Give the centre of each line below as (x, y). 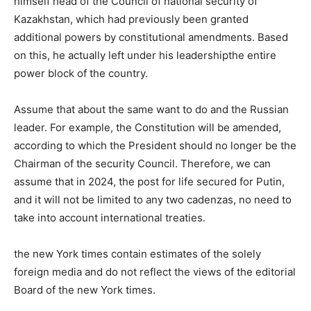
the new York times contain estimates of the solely (137, 253)
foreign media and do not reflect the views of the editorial (155, 271)
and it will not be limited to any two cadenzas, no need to (153, 199)
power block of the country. (81, 73)
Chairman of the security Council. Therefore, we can (142, 163)
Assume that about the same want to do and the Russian (151, 109)
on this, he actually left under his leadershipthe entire (145, 55)
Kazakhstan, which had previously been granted (131, 19)
